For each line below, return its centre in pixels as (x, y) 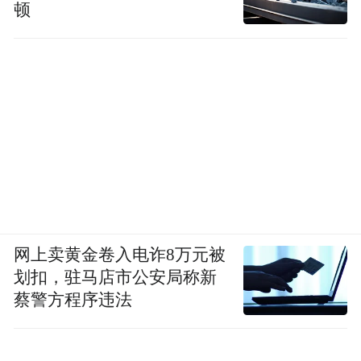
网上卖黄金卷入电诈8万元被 (120, 255)
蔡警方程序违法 (73, 300)
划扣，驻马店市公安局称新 (116, 278)
